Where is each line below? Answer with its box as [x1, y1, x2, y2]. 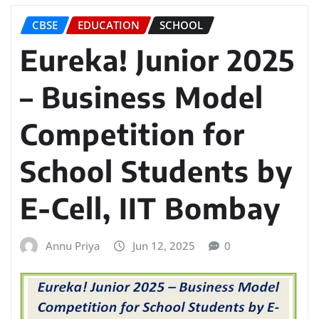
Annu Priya [46, 238, 100, 253]
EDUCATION [78, 17, 140, 32]
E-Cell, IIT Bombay [20, 189, 281, 226]
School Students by [20, 152, 293, 189]
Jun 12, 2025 [132, 238, 195, 253]
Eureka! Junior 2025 [20, 41, 295, 78]
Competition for [20, 115, 245, 152]
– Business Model [20, 78, 263, 115]
